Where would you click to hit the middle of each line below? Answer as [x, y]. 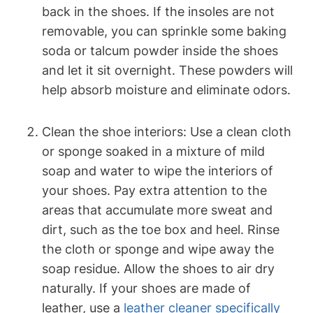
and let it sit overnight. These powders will [167, 70]
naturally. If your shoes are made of [146, 288]
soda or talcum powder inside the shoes [160, 50]
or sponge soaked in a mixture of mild [153, 151]
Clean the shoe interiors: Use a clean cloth [167, 131]
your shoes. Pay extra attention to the [154, 190]
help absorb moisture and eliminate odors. [166, 89]
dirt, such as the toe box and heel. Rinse [161, 229]
